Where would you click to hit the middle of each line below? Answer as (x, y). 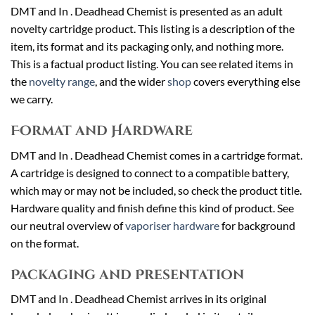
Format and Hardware (102, 131)
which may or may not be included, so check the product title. (156, 190)
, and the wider (131, 82)
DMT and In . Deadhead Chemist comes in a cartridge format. (156, 155)
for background (257, 225)
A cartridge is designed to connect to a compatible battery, (150, 172)
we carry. (32, 99)
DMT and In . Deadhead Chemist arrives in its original (139, 299)
